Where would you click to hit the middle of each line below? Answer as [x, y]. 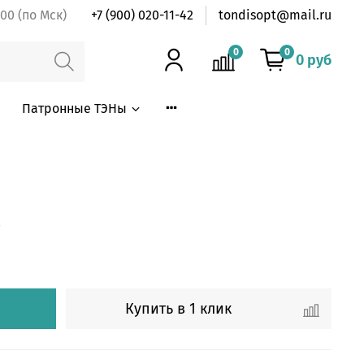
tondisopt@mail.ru [275, 15]
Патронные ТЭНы [74, 108]
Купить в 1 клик [178, 308]
